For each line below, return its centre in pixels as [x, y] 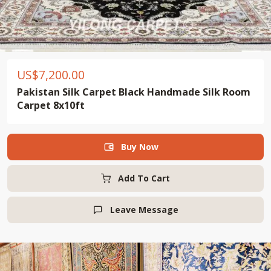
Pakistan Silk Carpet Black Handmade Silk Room [134, 92]
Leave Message [144, 210]
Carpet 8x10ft [51, 105]
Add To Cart [144, 178]
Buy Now [144, 147]
